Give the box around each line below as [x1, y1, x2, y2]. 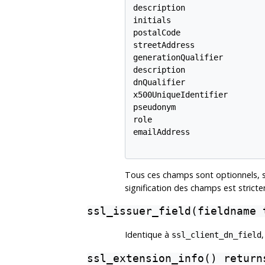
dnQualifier [132, 77, 185, 88]
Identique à [125, 228, 172, 240]
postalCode [132, 28, 180, 38]
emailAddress [132, 127, 190, 137]
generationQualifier [132, 53, 223, 63]
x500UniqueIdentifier [132, 90, 228, 100]
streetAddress [132, 40, 195, 50]
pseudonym [132, 102, 176, 112]
